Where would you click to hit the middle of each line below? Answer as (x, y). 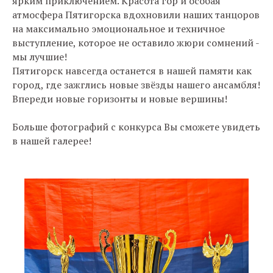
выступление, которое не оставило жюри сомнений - (136, 43)
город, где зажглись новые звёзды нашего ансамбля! (136, 85)
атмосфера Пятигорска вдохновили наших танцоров (136, 15)
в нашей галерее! (52, 141)
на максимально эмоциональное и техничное (119, 29)
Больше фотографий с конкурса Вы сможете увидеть (136, 127)
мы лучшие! (40, 57)
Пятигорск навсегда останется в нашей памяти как (132, 71)
